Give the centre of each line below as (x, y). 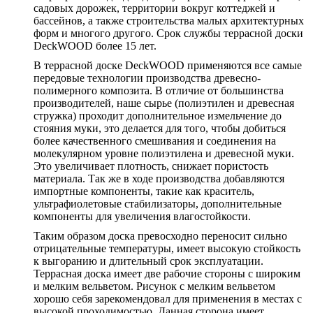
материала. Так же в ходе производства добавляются (159, 179)
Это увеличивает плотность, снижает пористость (151, 166)
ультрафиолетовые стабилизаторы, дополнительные (158, 204)
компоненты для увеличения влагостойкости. (142, 217)
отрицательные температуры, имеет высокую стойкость (167, 249)
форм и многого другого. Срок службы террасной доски (168, 34)
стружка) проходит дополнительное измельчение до (158, 116)
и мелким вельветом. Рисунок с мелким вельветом (154, 286)
